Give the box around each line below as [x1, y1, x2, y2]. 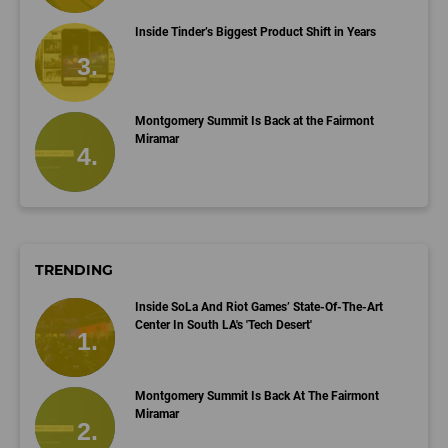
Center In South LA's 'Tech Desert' [134, 317, 312, 332]
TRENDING [35, 260, 113, 279]
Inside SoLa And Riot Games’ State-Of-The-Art [134, 299, 383, 314]
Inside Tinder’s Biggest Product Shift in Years [134, 24, 376, 39]
